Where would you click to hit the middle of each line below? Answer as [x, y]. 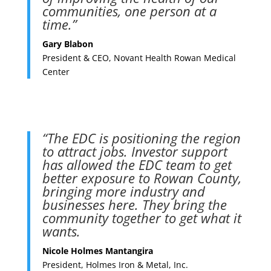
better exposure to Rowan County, [142, 178]
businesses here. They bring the [134, 204]
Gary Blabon [67, 44]
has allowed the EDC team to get [137, 164]
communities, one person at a [129, 11]
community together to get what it [142, 217]
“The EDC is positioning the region [141, 138]
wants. [61, 231]
